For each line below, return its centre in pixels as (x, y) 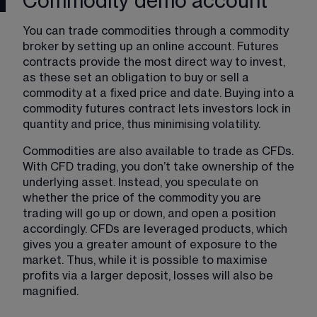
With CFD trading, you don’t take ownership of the (160, 167)
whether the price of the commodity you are (143, 198)
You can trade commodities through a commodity (157, 31)
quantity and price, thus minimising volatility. (142, 124)
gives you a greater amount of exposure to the (151, 244)
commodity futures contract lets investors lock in (158, 109)
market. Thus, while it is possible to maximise (146, 260)
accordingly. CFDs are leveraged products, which (156, 229)
